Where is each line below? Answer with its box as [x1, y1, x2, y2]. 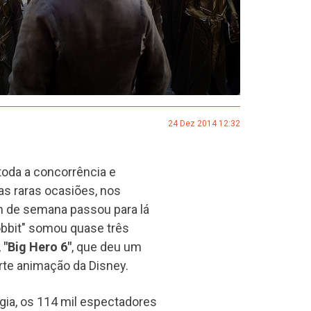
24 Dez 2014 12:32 [168, 118, 240, 128]
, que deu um [72, 239, 142, 254]
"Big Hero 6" [3, 239, 72, 254]
